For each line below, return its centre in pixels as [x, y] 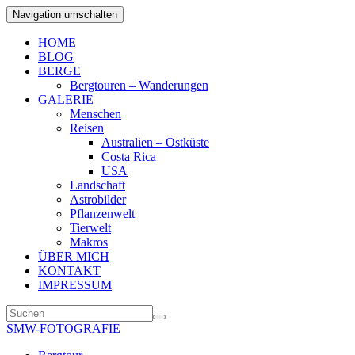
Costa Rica [129, 157]
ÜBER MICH [74, 256]
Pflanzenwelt [102, 214]
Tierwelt [90, 228]
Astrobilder [98, 199]
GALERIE [66, 99]
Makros [89, 242]
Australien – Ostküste [155, 142]
